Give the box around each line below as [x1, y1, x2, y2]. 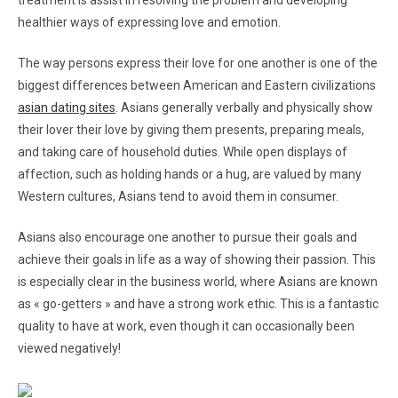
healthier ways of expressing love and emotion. [18, 15, 281, 29]
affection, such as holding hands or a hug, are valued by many [18, 167, 362, 181]
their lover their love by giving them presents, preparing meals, [18, 123, 364, 137]
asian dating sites [18, 100, 115, 115]
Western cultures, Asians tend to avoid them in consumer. [18, 189, 338, 203]
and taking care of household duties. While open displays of [18, 145, 347, 159]
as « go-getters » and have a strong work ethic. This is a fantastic [18, 297, 378, 311]
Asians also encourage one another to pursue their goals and [18, 230, 357, 244]
